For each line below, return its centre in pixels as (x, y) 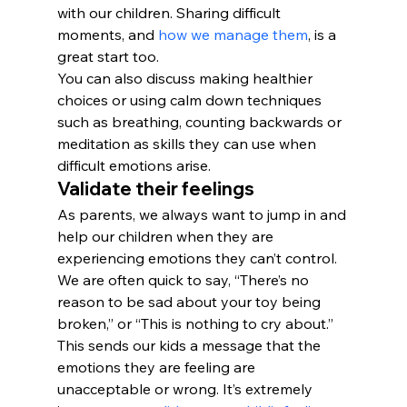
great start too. (108, 57)
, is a (323, 35)
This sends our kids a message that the (190, 346)
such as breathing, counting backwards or (201, 122)
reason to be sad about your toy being (190, 302)
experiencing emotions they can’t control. (199, 258)
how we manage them (233, 35)
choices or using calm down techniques (191, 100)
